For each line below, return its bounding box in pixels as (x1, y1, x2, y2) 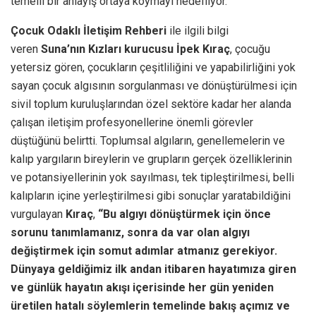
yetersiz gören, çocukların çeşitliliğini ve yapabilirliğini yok (11, 60, 296, 74)
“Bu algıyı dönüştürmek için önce (98, 207, 271, 221)
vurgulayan (11, 207, 66, 221)
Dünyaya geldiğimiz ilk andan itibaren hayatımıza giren (11, 262, 296, 276)
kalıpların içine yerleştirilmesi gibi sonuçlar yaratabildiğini (11, 188, 291, 202)
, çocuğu (230, 42, 270, 56)
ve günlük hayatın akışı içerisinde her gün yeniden (11, 280, 274, 294)
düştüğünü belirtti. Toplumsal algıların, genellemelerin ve (11, 133, 285, 147)
